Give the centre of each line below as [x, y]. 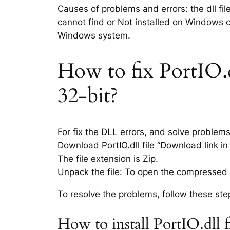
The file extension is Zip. [108, 158]
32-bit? [88, 95]
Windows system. [94, 35]
